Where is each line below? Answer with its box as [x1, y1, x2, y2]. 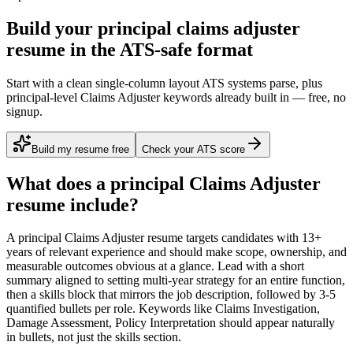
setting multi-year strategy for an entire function [107, 273, 342, 288]
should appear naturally [216, 316, 335, 330]
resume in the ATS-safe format [6, 39, 253, 60]
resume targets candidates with [144, 231, 302, 245]
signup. [6, 104, 43, 118]
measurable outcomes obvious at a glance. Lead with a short [6, 259, 304, 273]
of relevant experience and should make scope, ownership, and [32, 245, 347, 259]
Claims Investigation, [215, 302, 320, 316]
